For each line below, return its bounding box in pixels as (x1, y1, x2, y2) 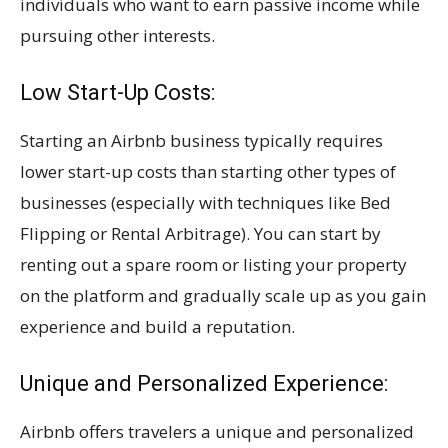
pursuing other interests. (20, 23, 215, 47)
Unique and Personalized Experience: (20, 370, 393, 396)
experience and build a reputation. (20, 314, 295, 338)
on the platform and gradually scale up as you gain (20, 283, 426, 307)
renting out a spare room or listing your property (20, 252, 407, 276)
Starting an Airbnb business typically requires (20, 128, 383, 152)
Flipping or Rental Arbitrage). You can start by (20, 221, 381, 245)
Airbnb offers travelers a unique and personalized (20, 419, 414, 443)
